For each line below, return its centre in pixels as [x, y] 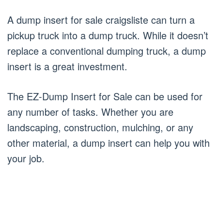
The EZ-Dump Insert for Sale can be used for [105, 96]
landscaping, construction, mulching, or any [100, 127]
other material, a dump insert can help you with [108, 142]
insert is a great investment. [67, 66]
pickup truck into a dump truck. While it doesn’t [108, 35]
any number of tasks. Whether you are [90, 111]
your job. [26, 158]
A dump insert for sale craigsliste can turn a [101, 19]
